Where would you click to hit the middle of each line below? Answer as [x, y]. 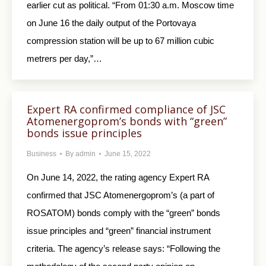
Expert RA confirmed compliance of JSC [126, 109]
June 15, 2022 [128, 154]
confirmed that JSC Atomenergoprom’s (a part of [121, 195]
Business [42, 154]
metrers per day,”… [64, 59]
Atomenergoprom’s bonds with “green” [127, 121]
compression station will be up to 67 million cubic [121, 41]
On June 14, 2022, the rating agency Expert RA [118, 177]
